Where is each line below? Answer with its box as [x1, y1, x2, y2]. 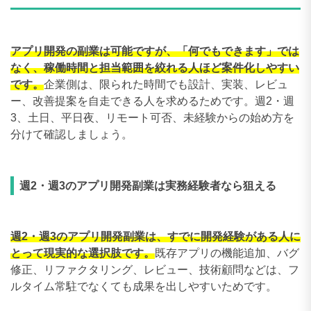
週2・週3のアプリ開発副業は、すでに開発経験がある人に [10, 230, 301, 242]
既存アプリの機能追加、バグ [155, 246, 299, 259]
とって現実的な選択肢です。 [10, 246, 155, 259]
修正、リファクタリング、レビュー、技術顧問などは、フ [10, 263, 299, 276]
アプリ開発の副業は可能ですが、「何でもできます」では [10, 44, 299, 57]
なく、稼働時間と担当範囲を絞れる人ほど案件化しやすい [10, 61, 299, 74]
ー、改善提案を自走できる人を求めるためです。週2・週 [10, 94, 294, 107]
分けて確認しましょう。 [10, 128, 133, 140]
